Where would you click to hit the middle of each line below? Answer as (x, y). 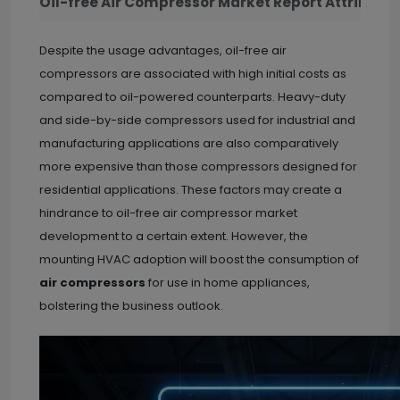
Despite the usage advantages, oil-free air (163, 50)
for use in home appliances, (228, 283)
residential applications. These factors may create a (191, 190)
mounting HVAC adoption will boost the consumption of (199, 259)
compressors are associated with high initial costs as (193, 74)
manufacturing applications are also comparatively (189, 143)
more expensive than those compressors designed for (198, 167)
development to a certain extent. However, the (174, 236)
